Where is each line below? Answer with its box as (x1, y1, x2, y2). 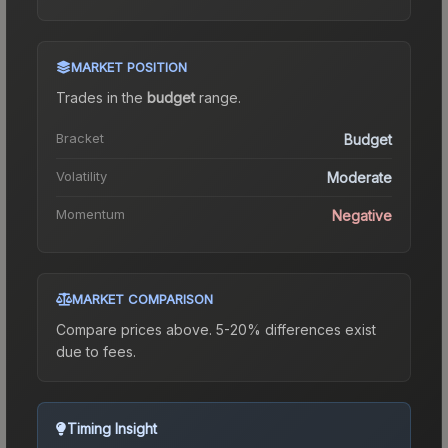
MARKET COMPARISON (72, 290, 213, 307)
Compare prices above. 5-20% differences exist (56, 320, 376, 338)
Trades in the (56, 88, 147, 106)
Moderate (327, 168, 392, 186)
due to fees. (56, 342, 136, 360)
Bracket (56, 129, 104, 146)
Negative (332, 206, 392, 224)
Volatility (56, 167, 107, 184)
